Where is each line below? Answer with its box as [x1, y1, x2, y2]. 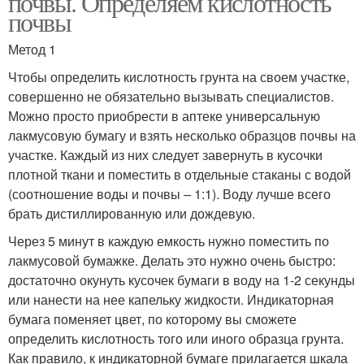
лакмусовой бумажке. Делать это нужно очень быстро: [8, 251, 336, 270]
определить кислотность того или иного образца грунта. [8, 329, 344, 348]
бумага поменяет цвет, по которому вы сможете [8, 310, 297, 328]
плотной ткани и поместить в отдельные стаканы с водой [8, 165, 351, 184]
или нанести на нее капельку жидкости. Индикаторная [8, 290, 334, 309]
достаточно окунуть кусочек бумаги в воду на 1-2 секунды [8, 271, 355, 289]
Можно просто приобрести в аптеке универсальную [8, 106, 320, 125]
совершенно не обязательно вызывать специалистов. [8, 87, 334, 106]
